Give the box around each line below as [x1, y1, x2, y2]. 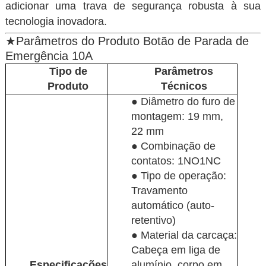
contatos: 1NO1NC [131, 155, 221, 167]
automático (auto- [131, 199, 214, 211]
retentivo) [131, 214, 176, 226]
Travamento [131, 185, 188, 197]
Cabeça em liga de [131, 244, 220, 256]
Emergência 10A [5, 49, 93, 62]
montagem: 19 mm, [131, 110, 223, 122]
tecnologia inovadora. [5, 15, 107, 27]
